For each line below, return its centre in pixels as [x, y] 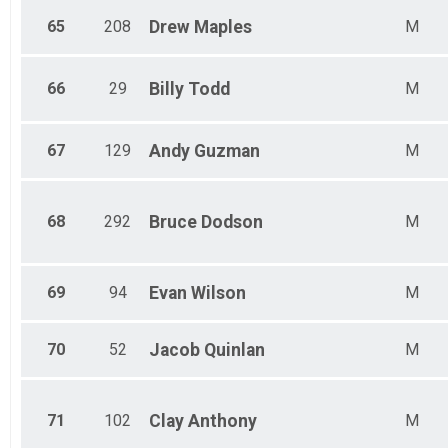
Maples [223, 27]
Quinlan [234, 350]
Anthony [222, 421]
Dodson [232, 222]
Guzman [227, 151]
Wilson [218, 293]
